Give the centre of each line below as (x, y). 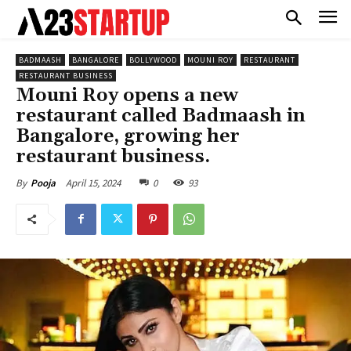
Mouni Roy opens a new (127, 95)
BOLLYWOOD (153, 60)
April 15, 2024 (93, 183)
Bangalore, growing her (128, 136)
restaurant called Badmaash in (161, 116)
